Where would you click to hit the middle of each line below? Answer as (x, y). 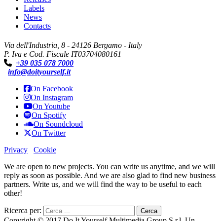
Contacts (37, 26)
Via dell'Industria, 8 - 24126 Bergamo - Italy (73, 45)
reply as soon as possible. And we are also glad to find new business (110, 175)
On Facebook (52, 88)
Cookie (45, 149)
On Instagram (52, 97)
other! (13, 193)
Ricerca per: (23, 210)
